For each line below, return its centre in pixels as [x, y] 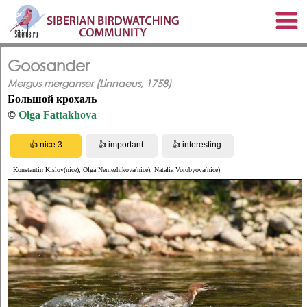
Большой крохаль [52, 99]
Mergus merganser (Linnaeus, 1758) [89, 83]
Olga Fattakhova [58, 114]
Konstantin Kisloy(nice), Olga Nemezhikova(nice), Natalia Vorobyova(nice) [116, 170]
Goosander [49, 65]
